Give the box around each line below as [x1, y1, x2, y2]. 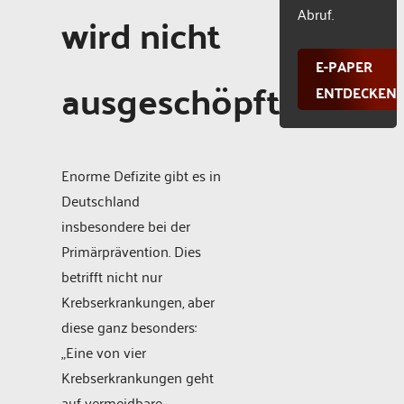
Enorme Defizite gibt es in [61, 162, 221, 188]
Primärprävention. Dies [61, 238, 201, 264]
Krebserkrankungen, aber [61, 289, 215, 315]
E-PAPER [316, 52, 373, 79]
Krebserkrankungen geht [61, 364, 214, 390]
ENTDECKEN [316, 78, 398, 106]
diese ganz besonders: [61, 314, 197, 340]
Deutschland [61, 188, 140, 214]
